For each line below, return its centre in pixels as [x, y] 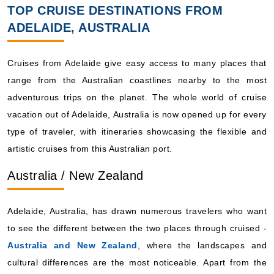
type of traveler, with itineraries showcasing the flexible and [137, 131]
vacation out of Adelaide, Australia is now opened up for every [137, 114]
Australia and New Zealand [72, 245]
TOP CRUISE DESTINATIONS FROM [115, 10]
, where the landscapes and [202, 245]
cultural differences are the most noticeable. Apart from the [137, 262]
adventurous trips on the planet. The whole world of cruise [137, 97]
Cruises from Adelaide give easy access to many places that [137, 63]
